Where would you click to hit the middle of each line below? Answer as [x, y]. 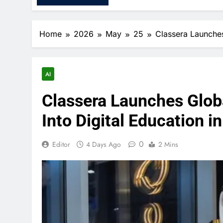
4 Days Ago [104, 144]
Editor [61, 144]
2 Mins [168, 144]
